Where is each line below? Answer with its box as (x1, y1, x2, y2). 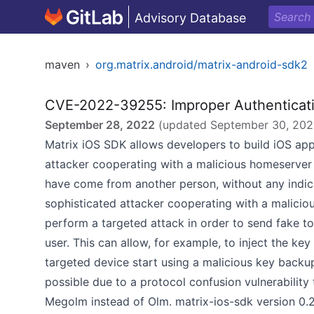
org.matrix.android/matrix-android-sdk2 (95, 57, 308, 71)
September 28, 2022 (45, 118, 155, 132)
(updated (155, 118, 210, 132)
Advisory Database (135, 11, 246, 25)
